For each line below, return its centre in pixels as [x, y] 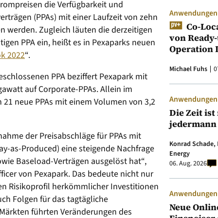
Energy [180, 154]
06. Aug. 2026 [188, 164]
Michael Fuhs [188, 69]
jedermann [193, 124]
